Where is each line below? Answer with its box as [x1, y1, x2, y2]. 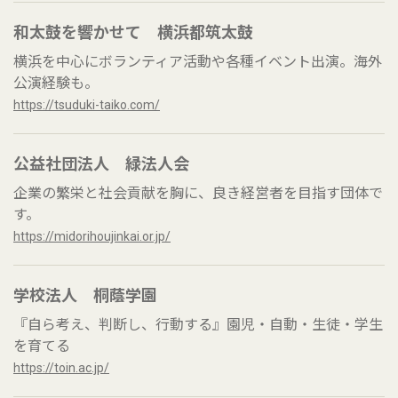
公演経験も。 [13, 75, 99, 92]
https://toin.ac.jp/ [13, 361, 109, 375]
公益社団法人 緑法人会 [13, 155, 189, 173]
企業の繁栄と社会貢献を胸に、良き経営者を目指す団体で [13, 185, 383, 202]
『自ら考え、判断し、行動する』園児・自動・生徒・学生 [13, 316, 383, 333]
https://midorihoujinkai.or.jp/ [13, 229, 171, 243]
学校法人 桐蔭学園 [13, 286, 157, 305]
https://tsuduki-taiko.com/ [13, 98, 160, 112]
